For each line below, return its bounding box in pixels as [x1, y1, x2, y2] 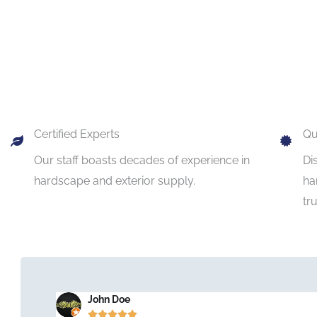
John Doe [87, 293, 130, 305]
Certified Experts [34, 127, 120, 141]
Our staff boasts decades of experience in [34, 153, 250, 167]
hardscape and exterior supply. [34, 173, 195, 188]
